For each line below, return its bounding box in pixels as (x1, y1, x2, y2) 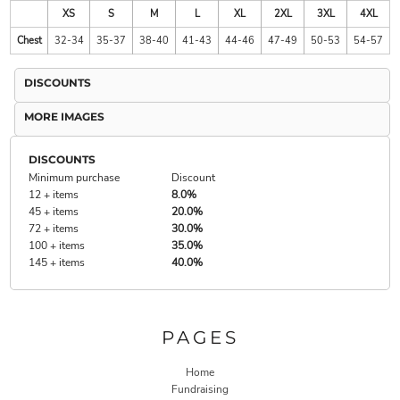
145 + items (29, 255, 85, 270)
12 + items (29, 187, 79, 202)
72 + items (29, 221, 79, 236)
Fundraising (171, 381, 229, 396)
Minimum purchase (29, 171, 120, 185)
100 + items (29, 238, 85, 253)
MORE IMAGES (24, 110, 104, 123)
